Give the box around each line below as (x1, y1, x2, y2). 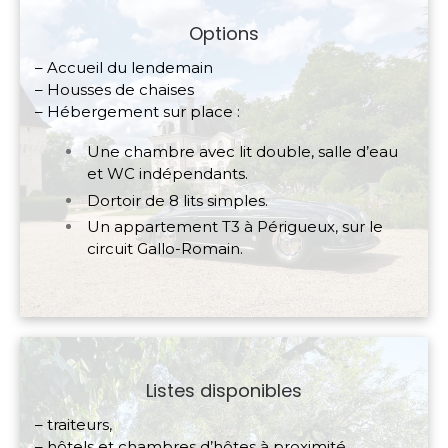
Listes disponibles (146, 377, 302, 403)
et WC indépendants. (87, 163, 248, 183)
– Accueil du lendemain (35, 58, 213, 78)
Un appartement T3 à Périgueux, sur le (87, 217, 383, 237)
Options (189, 21, 259, 47)
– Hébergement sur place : (35, 102, 240, 122)
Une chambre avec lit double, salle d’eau (87, 141, 398, 161)
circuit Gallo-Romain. (87, 239, 243, 259)
